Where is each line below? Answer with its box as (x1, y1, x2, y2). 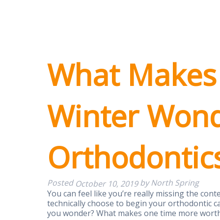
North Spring (151, 177, 199, 189)
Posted (47, 177, 75, 189)
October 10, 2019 (75, 178, 138, 189)
